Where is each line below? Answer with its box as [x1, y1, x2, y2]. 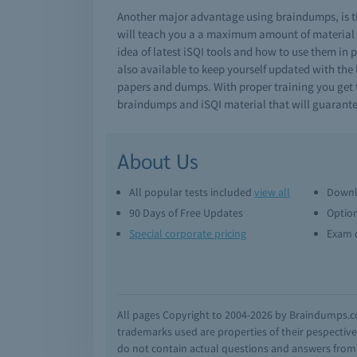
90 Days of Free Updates [129, 206, 243, 220]
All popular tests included [129, 185, 254, 199]
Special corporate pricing [129, 226, 246, 241]
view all [254, 185, 290, 199]
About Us [117, 147, 198, 174]
